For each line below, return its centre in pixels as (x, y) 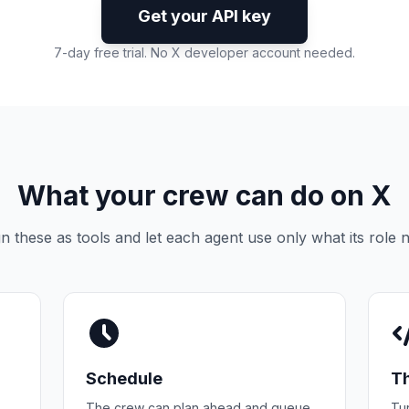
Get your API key (204, 16)
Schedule (125, 378)
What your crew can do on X (204, 195)
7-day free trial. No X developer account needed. (204, 52)
